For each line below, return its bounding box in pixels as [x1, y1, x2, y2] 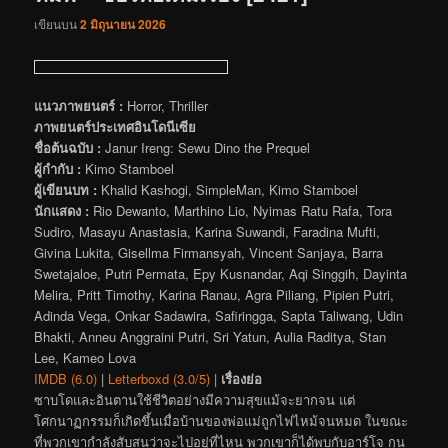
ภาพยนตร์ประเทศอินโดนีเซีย [34, 116, 197, 136]
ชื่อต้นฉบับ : [34, 137, 102, 157]
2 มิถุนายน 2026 [80, 15, 167, 34]
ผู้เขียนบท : [34, 179, 98, 199]
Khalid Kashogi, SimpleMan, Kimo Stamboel [97, 179, 359, 199]
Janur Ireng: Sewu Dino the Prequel [101, 137, 311, 157]
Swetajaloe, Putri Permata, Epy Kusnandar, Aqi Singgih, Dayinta [34, 263, 408, 283]
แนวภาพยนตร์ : [34, 95, 124, 115]
